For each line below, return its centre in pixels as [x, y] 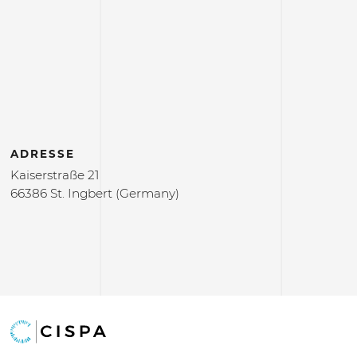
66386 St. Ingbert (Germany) [94, 193]
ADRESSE [42, 154]
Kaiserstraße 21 [54, 175]
